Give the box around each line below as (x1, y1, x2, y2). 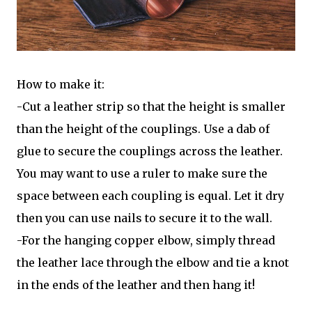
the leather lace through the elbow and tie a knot (17, 255, 289, 270)
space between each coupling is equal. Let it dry (17, 188, 284, 203)
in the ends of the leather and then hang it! (17, 277, 255, 292)
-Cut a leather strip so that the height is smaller (17, 99, 286, 114)
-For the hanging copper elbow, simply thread (17, 233, 275, 247)
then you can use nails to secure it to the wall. (17, 210, 272, 225)
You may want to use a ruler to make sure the (17, 166, 267, 180)
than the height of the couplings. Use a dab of (17, 121, 270, 136)
